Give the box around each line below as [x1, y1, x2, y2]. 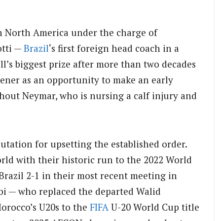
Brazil [24, 42, 49, 55]
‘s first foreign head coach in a [49, 42, 179, 55]
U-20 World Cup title [109, 201, 199, 214]
